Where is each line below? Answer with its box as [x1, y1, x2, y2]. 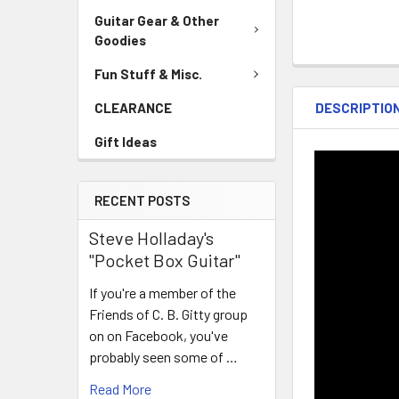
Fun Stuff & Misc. [94, 65, 202, 82]
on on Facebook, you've [89, 327, 228, 344]
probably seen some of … [89, 348, 238, 365]
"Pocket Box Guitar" [89, 249, 240, 271]
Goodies [94, 31, 146, 48]
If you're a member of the [89, 284, 236, 301]
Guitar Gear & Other [94, 12, 219, 28]
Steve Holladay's [89, 227, 214, 248]
